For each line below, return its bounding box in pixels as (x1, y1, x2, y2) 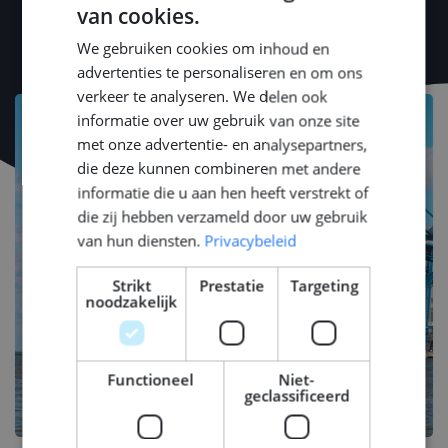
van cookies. (77, 2, 201, 31)
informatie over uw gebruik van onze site (77, 110, 360, 131)
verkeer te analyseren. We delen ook (77, 86, 328, 107)
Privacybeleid (204, 230, 297, 251)
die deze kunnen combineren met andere (77, 158, 361, 179)
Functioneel (107, 369, 194, 390)
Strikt (111, 275, 151, 296)
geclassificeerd (244, 385, 350, 406)
